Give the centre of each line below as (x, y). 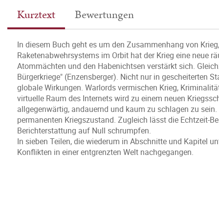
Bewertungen (104, 15)
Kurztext (36, 15)
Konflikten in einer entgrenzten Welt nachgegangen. (105, 152)
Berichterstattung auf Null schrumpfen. (84, 131)
